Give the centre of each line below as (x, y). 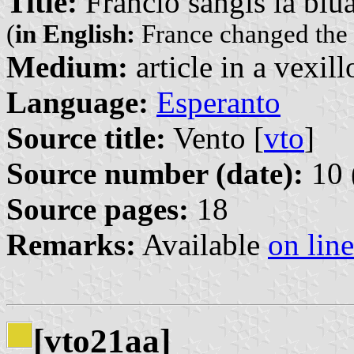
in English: (75, 34)
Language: (77, 102)
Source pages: (98, 209)
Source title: (86, 137)
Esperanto (218, 102)
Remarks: (71, 244)
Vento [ (215, 137)
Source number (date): (155, 173)
